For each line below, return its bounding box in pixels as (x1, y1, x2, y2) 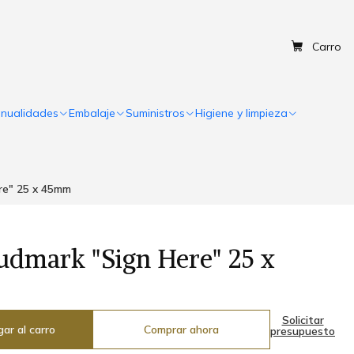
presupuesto (270, 324, 335, 338)
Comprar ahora (144, 322, 220, 337)
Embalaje (69, 106, 115, 120)
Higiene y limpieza (195, 106, 288, 120)
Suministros (126, 106, 185, 120)
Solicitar (281, 313, 324, 327)
